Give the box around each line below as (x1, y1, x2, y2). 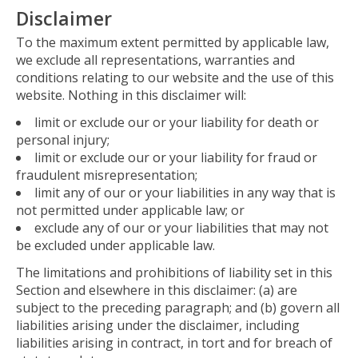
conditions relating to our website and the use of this (16, 69, 334, 87)
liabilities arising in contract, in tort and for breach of (16, 334, 332, 352)
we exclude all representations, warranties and (16, 51, 295, 70)
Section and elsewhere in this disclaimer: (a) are (16, 281, 297, 300)
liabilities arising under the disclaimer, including (16, 316, 300, 335)
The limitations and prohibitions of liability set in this (16, 264, 332, 282)
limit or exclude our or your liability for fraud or (34, 149, 317, 167)
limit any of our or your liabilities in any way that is (34, 184, 336, 202)
